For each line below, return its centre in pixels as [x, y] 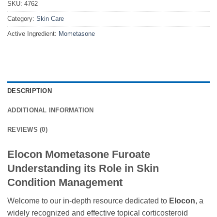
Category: [22, 19]
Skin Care [50, 19]
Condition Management [65, 183]
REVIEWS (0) [27, 130]
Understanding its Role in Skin [83, 169]
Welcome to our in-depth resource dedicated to [88, 201]
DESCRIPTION [30, 91]
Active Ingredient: [33, 34]
